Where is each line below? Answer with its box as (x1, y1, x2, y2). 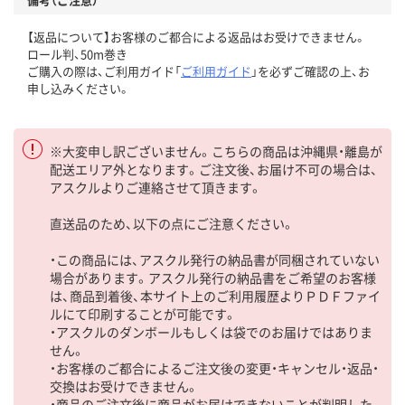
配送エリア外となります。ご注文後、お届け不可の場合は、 (50, 160, 378, 179)
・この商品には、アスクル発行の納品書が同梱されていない (50, 250, 380, 269)
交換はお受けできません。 (50, 377, 199, 396)
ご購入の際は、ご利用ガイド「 (27, 62, 181, 80)
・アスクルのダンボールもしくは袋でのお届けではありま (50, 323, 372, 342)
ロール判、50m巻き (27, 45, 127, 63)
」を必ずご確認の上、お (251, 62, 370, 80)
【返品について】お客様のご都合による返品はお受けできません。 (27, 28, 366, 46)
